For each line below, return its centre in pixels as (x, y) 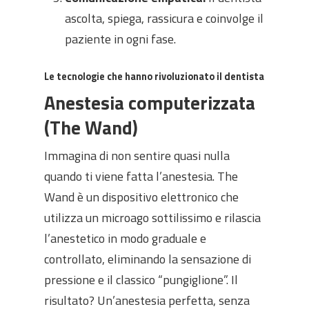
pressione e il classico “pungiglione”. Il (141, 280)
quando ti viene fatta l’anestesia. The (141, 176)
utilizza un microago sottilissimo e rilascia (152, 218)
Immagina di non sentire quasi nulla (137, 156)
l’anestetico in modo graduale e (125, 238)
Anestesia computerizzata (150, 102)
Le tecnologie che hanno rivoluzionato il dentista (154, 77)
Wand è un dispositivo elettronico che (141, 197)
